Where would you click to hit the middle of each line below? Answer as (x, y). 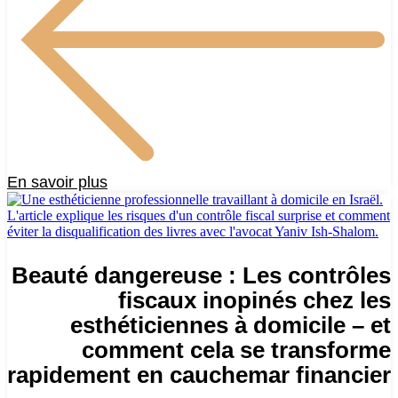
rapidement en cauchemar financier (199, 374)
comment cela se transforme (236, 350)
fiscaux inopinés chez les (255, 300)
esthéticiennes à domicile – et (231, 325)
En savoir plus (57, 182)
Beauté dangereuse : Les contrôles (201, 275)
